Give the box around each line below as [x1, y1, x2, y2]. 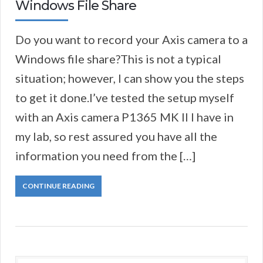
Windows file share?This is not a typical [15, 51, 221, 66]
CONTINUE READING [22, 181, 95, 190]
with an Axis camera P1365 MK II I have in [15, 109, 234, 124]
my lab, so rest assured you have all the [15, 129, 217, 143]
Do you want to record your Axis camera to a [15, 32, 248, 46]
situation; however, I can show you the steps [15, 70, 244, 85]
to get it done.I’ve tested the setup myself [15, 90, 234, 104]
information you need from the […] [15, 148, 195, 163]
